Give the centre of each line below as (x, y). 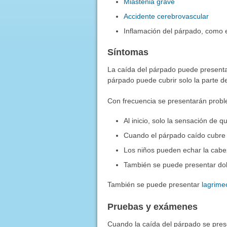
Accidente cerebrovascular (166, 16)
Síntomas (128, 52)
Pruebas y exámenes (152, 206)
